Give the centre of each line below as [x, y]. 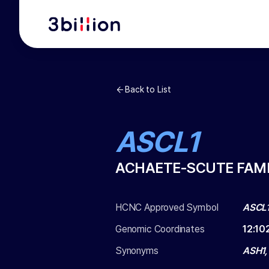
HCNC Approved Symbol [167, 207]
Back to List [148, 89]
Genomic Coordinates [160, 229]
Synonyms [137, 251]
